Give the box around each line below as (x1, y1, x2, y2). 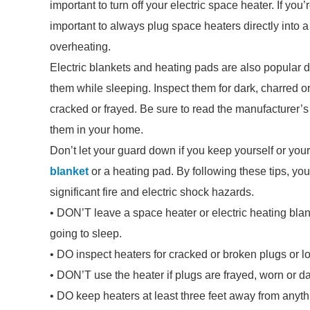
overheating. (50, 41, 111, 53)
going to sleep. (50, 228, 122, 239)
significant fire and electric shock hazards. (50, 186, 254, 198)
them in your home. (50, 124, 143, 136)
